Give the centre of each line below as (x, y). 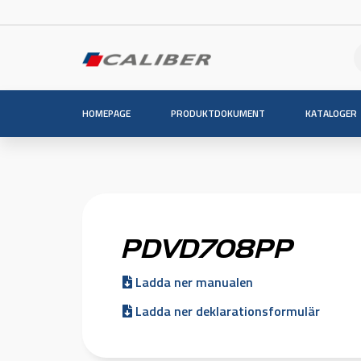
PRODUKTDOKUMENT (218, 113)
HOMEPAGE (106, 113)
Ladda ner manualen (193, 282)
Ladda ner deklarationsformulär (226, 311)
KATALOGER (331, 113)
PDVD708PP (208, 246)
